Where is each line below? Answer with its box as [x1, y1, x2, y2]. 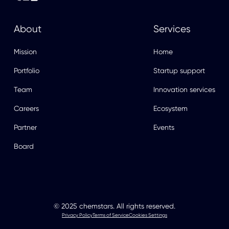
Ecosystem [153, 104, 188, 112]
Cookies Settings [129, 212, 167, 218]
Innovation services [153, 85, 216, 94]
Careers [13, 104, 39, 112]
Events [153, 123, 175, 131]
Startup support [153, 66, 205, 75]
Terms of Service [93, 212, 129, 218]
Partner [13, 123, 37, 131]
